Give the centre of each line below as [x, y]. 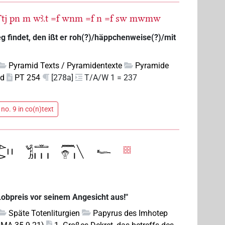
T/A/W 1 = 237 [111, 78]
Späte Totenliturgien [44, 213]
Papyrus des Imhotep [131, 213]
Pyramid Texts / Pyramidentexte [66, 66]
